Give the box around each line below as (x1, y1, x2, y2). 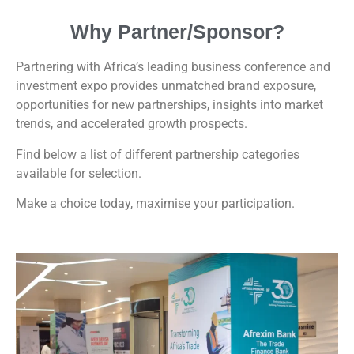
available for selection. (16, 165, 145, 181)
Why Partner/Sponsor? (70, 21, 284, 43)
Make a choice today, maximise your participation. (16, 196, 295, 211)
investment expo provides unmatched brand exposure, (16, 78, 316, 94)
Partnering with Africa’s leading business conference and (16, 59, 330, 75)
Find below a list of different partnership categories (16, 146, 299, 162)
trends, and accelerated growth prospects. (16, 116, 247, 132)
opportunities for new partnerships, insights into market (16, 97, 323, 113)
